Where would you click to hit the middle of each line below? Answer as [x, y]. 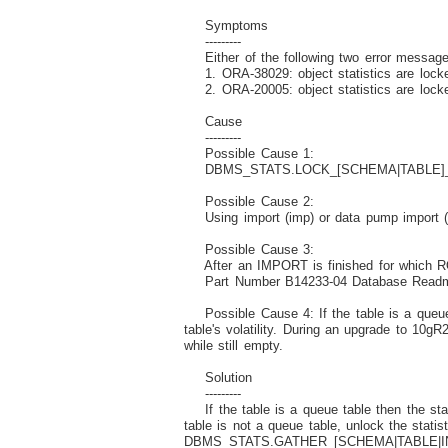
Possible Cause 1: [249, 153]
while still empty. [233, 345]
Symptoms [226, 25]
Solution [218, 377]
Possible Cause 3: [249, 249]
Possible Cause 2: [249, 201]
